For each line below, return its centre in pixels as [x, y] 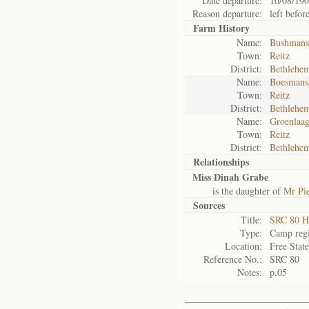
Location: [243, 246]
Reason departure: [227, 13]
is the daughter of [238, 191]
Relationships [221, 162]
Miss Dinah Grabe [230, 177]
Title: [251, 220]
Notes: [250, 272]
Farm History [221, 28]
